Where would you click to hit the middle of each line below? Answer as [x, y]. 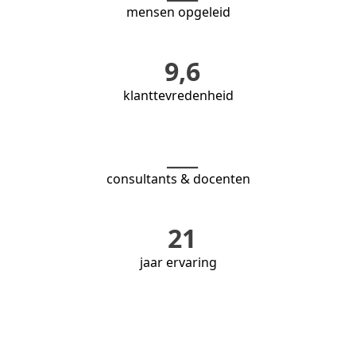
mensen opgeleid [178, 12]
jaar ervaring [178, 262]
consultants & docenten [178, 178]
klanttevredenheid [178, 95]
